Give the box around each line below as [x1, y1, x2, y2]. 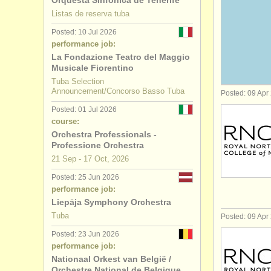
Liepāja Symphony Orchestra [51, 197, 171, 207]
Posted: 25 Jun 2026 [51, 173, 119, 181]
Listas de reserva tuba [51, 9, 129, 18]
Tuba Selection [51, 77, 104, 86]
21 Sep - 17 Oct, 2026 [51, 154, 129, 163]
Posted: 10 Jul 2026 [51, 28, 117, 36]
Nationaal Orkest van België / [51, 254, 171, 264]
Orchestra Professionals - [51, 129, 157, 139]
